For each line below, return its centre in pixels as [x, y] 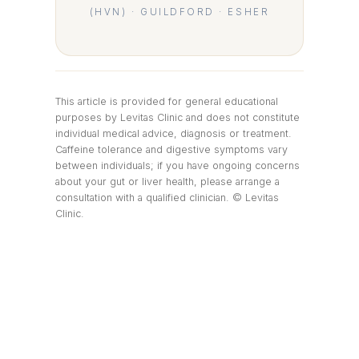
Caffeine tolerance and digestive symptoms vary [171, 149]
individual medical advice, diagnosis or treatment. [173, 133]
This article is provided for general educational [166, 101]
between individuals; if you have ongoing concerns [177, 165]
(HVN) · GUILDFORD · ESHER [179, 12]
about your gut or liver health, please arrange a [167, 181]
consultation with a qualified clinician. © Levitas [167, 197]
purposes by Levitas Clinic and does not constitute [177, 117]
